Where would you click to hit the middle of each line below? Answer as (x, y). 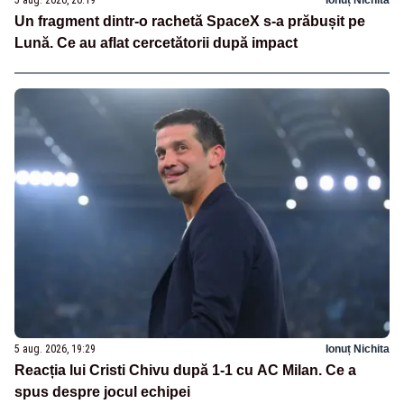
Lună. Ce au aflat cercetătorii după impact (156, 42)
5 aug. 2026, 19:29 (55, 349)
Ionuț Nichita (358, 349)
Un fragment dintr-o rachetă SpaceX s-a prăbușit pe (190, 21)
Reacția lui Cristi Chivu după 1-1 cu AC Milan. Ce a (185, 370)
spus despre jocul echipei (102, 391)
